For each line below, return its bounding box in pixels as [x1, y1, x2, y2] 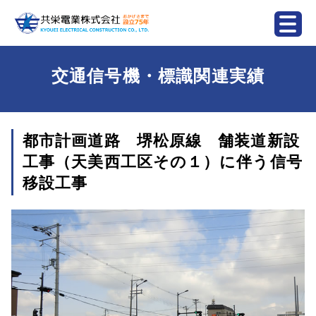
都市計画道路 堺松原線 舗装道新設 [23, 132, 300, 150]
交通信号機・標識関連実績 [51, 66, 265, 85]
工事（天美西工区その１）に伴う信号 [23, 153, 303, 171]
